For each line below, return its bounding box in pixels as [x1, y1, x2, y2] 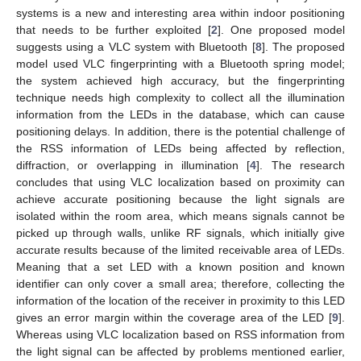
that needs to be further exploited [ [16, 23, 211, 36]
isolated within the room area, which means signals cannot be [16, 209, 345, 222]
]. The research [256, 158, 346, 172]
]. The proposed [261, 39, 346, 53]
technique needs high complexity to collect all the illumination [16, 90, 345, 104]
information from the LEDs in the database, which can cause [16, 107, 345, 121]
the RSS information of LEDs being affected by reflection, [16, 141, 345, 155]
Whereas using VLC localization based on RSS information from [16, 327, 345, 341]
